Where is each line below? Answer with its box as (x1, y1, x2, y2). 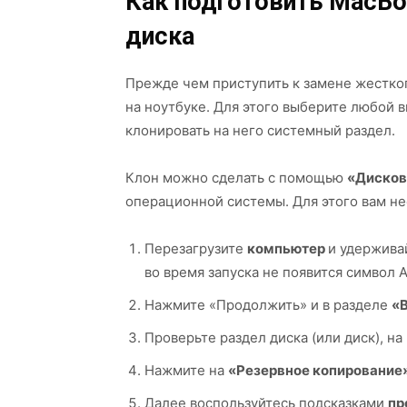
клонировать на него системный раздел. (125, 122, 395, 139)
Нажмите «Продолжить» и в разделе (144, 296, 392, 313)
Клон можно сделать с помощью (125, 169, 347, 186)
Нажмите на (144, 362, 228, 379)
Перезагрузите (144, 240, 247, 257)
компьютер (247, 240, 328, 257)
